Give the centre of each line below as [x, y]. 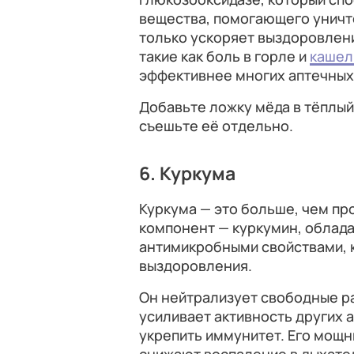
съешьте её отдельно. [216, 126]
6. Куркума [187, 173]
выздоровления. [196, 265]
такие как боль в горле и [224, 56]
